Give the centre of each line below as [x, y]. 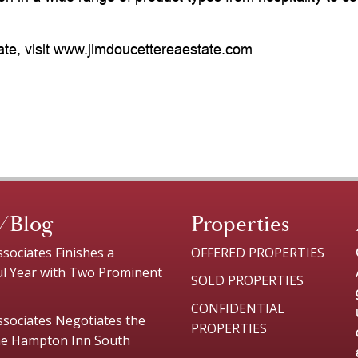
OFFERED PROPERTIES [257, 253]
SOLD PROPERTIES [247, 280]
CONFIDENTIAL [237, 308]
